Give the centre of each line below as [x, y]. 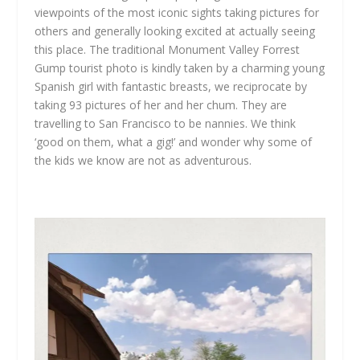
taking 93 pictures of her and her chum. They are [160, 104]
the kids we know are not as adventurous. [143, 160]
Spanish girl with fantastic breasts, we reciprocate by [170, 86]
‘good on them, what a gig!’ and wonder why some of [173, 141]
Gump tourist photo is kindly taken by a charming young [179, 67]
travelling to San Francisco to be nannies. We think [165, 123]
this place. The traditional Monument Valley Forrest [167, 49]
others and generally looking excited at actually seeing [174, 31]
